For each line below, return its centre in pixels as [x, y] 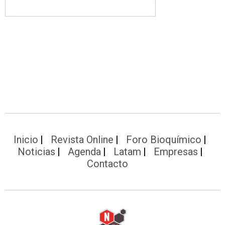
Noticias [36, 151]
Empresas [176, 151]
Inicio [26, 139]
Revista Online [82, 139]
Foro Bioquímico [164, 139]
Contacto [107, 163]
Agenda [84, 151]
